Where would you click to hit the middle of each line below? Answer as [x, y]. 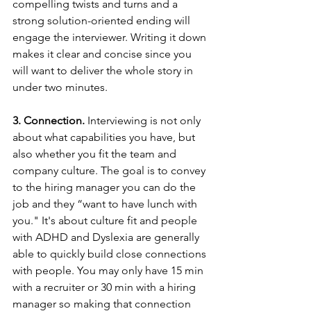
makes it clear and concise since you [103, 53]
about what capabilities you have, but [105, 137]
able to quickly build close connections [111, 253]
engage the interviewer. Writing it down [111, 37]
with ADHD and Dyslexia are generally [107, 237]
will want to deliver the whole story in [104, 70]
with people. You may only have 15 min [109, 270]
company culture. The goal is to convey [110, 170]
